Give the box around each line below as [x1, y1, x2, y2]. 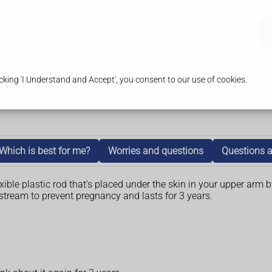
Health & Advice [123, 27, 191, 39]
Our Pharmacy [46, 27, 107, 39]
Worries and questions [108, 145, 203, 157]
